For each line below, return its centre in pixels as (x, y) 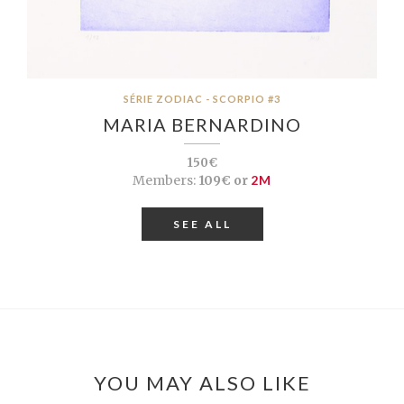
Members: (164, 180)
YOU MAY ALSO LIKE (202, 382)
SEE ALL (202, 224)
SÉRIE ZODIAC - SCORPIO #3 (202, 98)
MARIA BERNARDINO (202, 124)
